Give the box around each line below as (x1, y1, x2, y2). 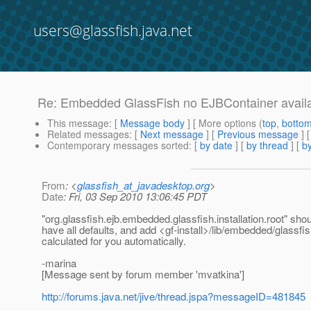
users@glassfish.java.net (33, 21, 192, 40)
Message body (120, 116, 185, 131)
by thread (246, 138, 288, 153)
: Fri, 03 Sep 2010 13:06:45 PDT (63, 189, 207, 204)
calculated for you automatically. (42, 233, 186, 249)
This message (47, 116, 109, 131)
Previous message (217, 127, 299, 142)
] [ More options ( (185, 116, 262, 131)
